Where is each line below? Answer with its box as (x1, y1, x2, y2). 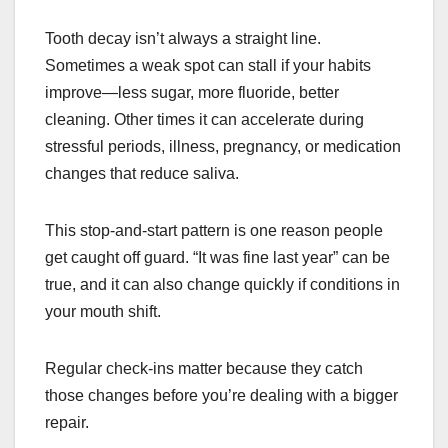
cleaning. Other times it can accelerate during (45, 110, 364, 128)
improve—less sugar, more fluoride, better (45, 83, 339, 101)
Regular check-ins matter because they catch (45, 359, 363, 377)
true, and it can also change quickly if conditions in (45, 275, 400, 293)
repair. (45, 413, 89, 431)
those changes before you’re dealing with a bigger (45, 386, 398, 404)
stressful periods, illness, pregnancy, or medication (45, 137, 401, 155)
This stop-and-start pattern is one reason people (45, 221, 383, 239)
